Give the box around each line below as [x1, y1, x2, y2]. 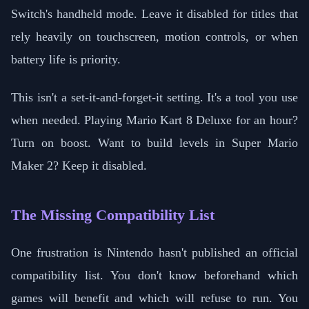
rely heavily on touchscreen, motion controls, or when [11, 30, 298, 44]
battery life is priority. [11, 52, 121, 67]
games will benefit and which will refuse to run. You [11, 291, 298, 306]
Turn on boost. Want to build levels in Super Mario [11, 136, 298, 150]
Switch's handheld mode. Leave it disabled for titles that [11, 7, 298, 21]
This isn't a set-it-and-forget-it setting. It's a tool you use [11, 90, 298, 105]
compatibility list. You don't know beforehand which [11, 268, 298, 283]
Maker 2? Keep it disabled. [11, 159, 147, 173]
